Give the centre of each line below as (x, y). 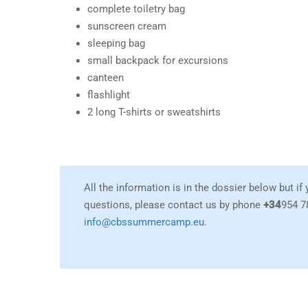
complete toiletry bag (136, 9)
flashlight (109, 95)
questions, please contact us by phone (174, 205)
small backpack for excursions (158, 60)
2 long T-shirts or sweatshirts (154, 112)
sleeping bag (116, 43)
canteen (106, 78)
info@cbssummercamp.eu (144, 222)
